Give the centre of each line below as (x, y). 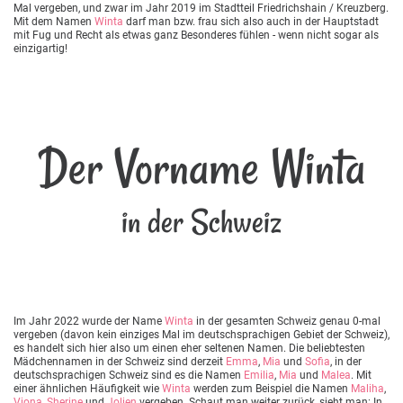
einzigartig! (40, 48)
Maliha (367, 388)
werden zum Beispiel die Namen (271, 388)
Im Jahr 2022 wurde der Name (89, 321)
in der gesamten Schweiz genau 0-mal (287, 321)
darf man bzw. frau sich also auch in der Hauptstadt (251, 21)
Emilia (259, 375)
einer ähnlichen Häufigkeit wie (88, 388)
